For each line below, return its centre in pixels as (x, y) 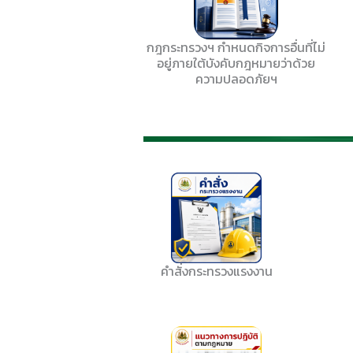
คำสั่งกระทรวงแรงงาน (216, 271)
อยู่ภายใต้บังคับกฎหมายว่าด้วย (236, 63)
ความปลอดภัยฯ (236, 78)
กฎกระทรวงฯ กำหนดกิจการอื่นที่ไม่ (236, 47)
